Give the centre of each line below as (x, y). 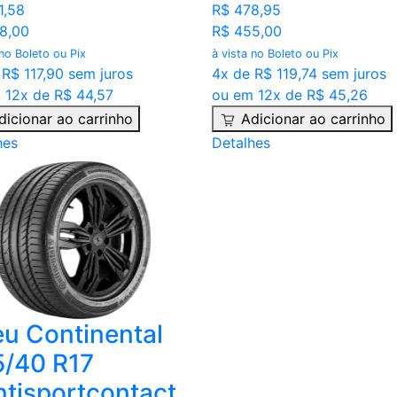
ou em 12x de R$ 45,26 (289, 95)
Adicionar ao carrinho (313, 119)
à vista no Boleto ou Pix (275, 54)
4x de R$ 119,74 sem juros (299, 74)
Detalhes (241, 143)
